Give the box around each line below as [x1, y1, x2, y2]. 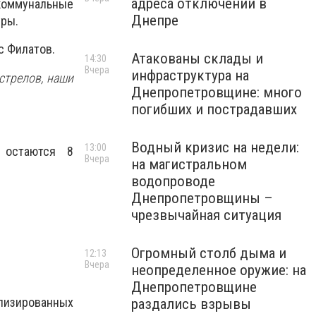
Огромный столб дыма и [131, 245, 286, 262]
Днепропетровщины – [131, 190, 273, 207]
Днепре [131, 12, 178, 29]
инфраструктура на [131, 67, 249, 84]
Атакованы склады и [131, 50, 263, 67]
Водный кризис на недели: [131, 139, 299, 156]
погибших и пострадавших [131, 101, 297, 118]
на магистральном [131, 156, 247, 173]
